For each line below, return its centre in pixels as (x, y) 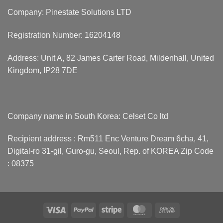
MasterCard (167, 209)
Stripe (130, 209)
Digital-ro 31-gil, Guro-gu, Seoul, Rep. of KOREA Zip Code (111, 151)
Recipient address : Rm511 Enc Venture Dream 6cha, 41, (108, 139)
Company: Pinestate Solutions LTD (69, 12)
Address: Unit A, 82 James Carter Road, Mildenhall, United (111, 58)
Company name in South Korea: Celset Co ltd (88, 116)
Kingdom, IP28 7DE (43, 70)
